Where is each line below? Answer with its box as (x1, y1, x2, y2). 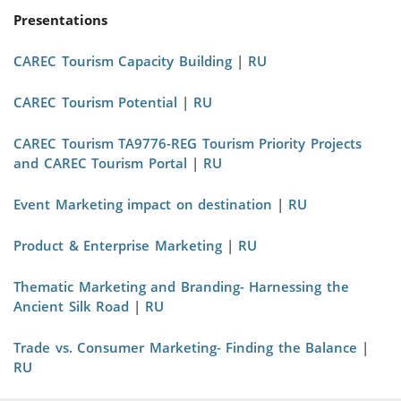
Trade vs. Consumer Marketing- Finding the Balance (13, 338, 357, 356)
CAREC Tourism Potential (13, 93, 177, 111)
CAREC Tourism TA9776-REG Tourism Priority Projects (13, 134, 362, 152)
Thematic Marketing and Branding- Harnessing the (13, 277, 349, 295)
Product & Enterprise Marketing (13, 236, 222, 254)
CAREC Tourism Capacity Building (13, 52, 232, 70)
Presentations (13, 11, 107, 29)
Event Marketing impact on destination (13, 195, 272, 213)
